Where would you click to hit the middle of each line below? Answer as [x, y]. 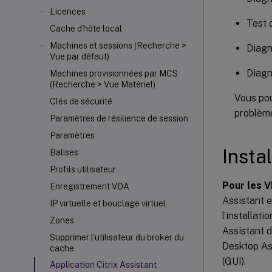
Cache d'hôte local [86, 29]
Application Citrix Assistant [104, 265]
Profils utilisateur [83, 169]
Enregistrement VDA [90, 186]
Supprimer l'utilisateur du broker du [117, 237]
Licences [68, 12]
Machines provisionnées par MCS [114, 73]
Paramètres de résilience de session [119, 118]
